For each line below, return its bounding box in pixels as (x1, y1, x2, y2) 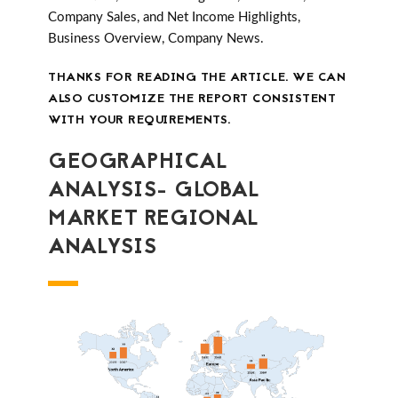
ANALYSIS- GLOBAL (48, 175, 259, 209)
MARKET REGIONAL (48, 203, 259, 237)
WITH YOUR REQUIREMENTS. (48, 111, 231, 131)
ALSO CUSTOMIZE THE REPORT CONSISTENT (48, 90, 336, 109)
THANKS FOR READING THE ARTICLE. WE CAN (48, 68, 346, 88)
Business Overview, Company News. (48, 32, 264, 46)
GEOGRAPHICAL (48, 147, 227, 180)
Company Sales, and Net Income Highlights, (48, 11, 300, 25)
